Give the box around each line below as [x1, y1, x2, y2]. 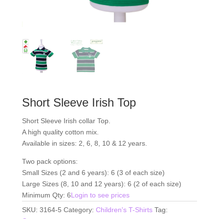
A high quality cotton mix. [22, 128, 99, 136]
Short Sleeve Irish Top [22, 95, 136, 109]
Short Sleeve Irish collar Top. [22, 116, 110, 125]
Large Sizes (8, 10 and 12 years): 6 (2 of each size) [22, 179, 181, 188]
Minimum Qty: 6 [22, 191, 71, 199]
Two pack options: [22, 157, 78, 165]
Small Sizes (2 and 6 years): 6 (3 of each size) [22, 168, 165, 176]
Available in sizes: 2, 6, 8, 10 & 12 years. [22, 139, 147, 147]
